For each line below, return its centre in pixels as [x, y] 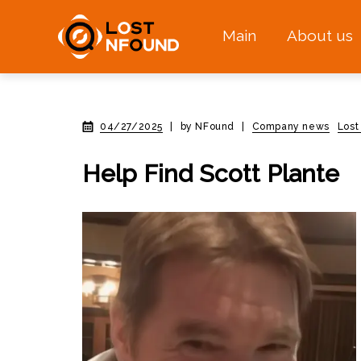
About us [320, 36]
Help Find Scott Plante [211, 174]
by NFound [207, 127]
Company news [290, 127]
